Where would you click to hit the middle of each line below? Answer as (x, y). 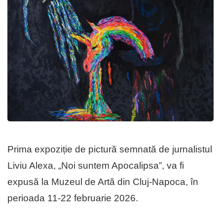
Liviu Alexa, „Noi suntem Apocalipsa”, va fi (96, 166)
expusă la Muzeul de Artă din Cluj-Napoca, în (103, 182)
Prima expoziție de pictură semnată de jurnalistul (110, 149)
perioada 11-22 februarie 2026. (73, 198)
